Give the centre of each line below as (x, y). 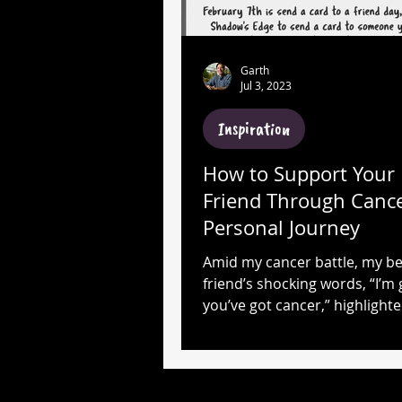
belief (221, 348)
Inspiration (254, 129)
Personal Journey (281, 227)
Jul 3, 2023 (266, 85)
